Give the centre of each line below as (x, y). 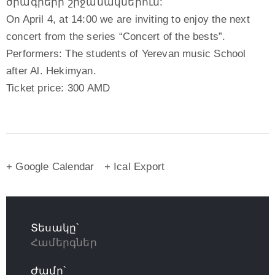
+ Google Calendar (50, 167)
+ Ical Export (134, 167)
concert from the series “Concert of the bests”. (116, 37)
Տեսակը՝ (55, 228)
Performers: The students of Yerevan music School (126, 54)
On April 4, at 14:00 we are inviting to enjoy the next (128, 20)
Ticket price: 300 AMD (58, 88)
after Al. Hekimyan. (51, 71)
